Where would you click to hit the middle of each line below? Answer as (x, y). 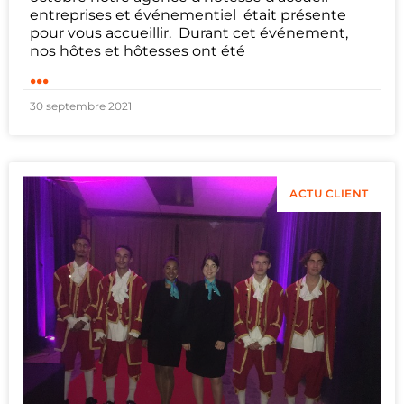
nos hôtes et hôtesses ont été (138, 51)
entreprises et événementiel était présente (188, 15)
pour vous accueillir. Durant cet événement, (189, 33)
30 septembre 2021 (81, 106)
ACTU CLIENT (329, 194)
